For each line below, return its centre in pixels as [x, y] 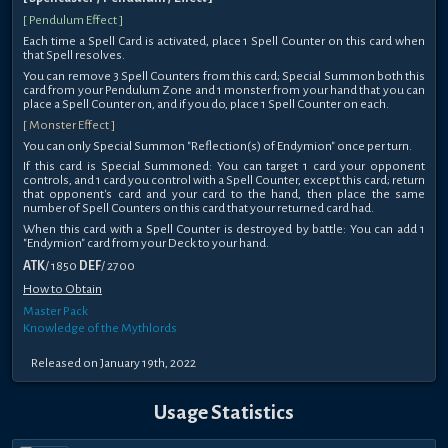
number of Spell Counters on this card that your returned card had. [198, 208]
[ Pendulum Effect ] [73, 20]
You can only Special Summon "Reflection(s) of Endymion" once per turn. [217, 145]
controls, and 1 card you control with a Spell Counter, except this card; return [224, 180]
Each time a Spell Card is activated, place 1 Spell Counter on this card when [224, 41]
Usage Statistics [224, 413]
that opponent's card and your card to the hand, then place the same [224, 194]
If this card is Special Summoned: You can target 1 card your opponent [224, 166]
